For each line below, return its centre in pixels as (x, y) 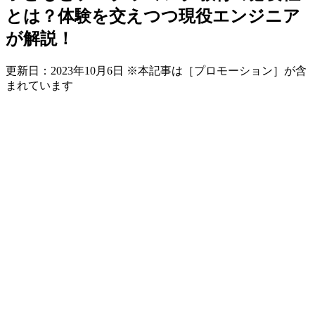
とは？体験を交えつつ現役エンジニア (153, 16)
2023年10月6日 (87, 70)
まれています (39, 85)
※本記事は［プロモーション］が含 (217, 70)
